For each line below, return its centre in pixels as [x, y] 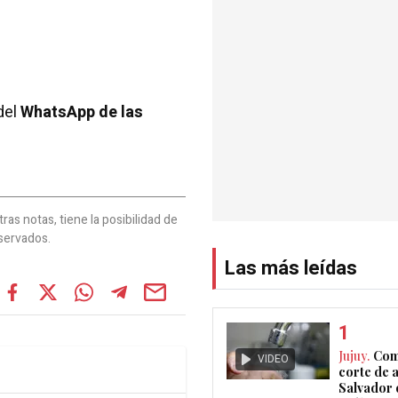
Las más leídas [291, 269]
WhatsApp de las [82, 112]
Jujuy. [354, 356]
